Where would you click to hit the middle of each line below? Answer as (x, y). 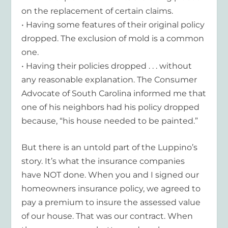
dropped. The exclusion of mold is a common (113, 38)
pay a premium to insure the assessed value (111, 203)
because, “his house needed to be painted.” (110, 121)
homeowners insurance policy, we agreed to (111, 189)
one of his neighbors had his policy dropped (111, 107)
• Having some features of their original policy (113, 24)
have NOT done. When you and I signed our (110, 175)
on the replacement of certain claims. (97, 11)
